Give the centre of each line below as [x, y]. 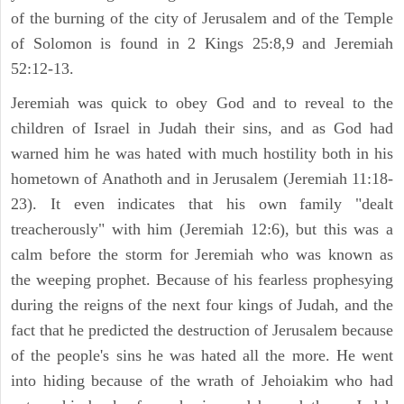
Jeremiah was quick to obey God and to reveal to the [202, 103]
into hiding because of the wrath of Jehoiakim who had [202, 381]
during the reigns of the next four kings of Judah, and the [202, 305]
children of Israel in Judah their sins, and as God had [202, 129]
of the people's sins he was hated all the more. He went [202, 356]
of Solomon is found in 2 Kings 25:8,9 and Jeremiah [202, 44]
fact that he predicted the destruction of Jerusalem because [202, 331]
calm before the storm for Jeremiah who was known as [202, 255]
